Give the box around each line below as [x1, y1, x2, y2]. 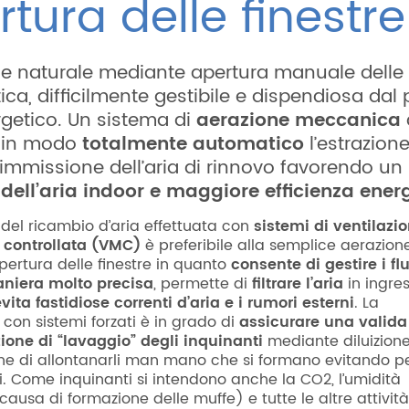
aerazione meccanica [196, 106, 401, 136]
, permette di [153, 271, 252, 296]
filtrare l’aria [252, 271, 343, 296]
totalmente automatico [82, 130, 304, 160]
